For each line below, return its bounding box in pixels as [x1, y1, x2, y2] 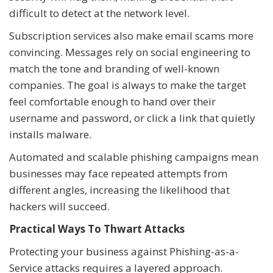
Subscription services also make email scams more [9, 29, 253, 43]
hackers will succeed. [9, 199, 110, 214]
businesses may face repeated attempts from [9, 166, 227, 181]
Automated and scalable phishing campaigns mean [9, 150, 258, 165]
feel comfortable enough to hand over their [9, 94, 216, 109]
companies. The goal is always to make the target [9, 78, 246, 93]
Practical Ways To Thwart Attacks [9, 222, 185, 236]
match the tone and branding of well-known [9, 62, 219, 76]
